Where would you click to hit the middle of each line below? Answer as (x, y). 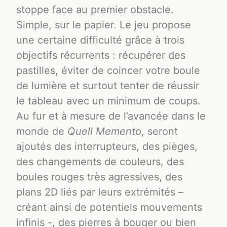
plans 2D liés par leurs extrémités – (100, 192)
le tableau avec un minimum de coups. (109, 101)
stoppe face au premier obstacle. (95, 9)
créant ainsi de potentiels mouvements (109, 207)
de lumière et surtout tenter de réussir (108, 85)
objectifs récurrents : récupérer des (101, 55)
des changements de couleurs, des (100, 161)
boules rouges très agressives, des (100, 177)
